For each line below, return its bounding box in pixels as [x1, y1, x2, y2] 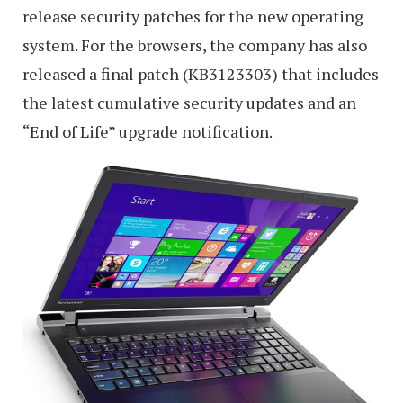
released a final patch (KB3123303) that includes [22, 62, 379, 85]
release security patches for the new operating [22, 4, 363, 27]
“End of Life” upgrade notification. [22, 120, 273, 142]
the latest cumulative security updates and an [22, 91, 356, 113]
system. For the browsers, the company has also [22, 33, 367, 56]
